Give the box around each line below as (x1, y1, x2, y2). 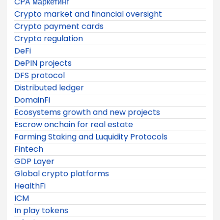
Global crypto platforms (14, 167, 109, 179)
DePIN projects (14, 57, 72, 69)
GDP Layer (14, 155, 55, 167)
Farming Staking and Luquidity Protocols (14, 131, 167, 142)
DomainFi (14, 94, 50, 106)
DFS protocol (14, 69, 65, 81)
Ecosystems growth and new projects (14, 106, 160, 118)
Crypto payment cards (14, 20, 104, 32)
